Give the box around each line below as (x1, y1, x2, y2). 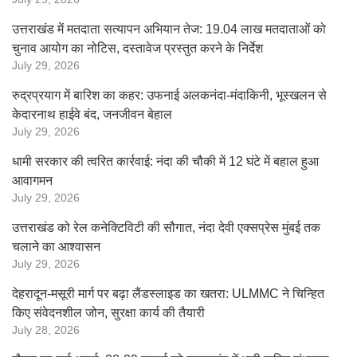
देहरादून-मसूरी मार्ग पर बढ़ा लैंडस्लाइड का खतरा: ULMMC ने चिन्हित (12, 287, 324, 300)
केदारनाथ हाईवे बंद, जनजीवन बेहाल (12, 108, 172, 121)
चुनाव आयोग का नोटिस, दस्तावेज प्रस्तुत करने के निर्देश (12, 41, 263, 55)
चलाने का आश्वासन (12, 240, 100, 253)
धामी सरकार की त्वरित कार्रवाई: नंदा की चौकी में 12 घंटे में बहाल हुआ (12, 155, 319, 168)
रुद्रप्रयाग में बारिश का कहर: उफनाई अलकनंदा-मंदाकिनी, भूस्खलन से (12, 88, 327, 102)
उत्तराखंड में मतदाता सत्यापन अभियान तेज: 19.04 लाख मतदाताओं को (12, 22, 326, 36)
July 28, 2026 (12, 324, 80, 336)
